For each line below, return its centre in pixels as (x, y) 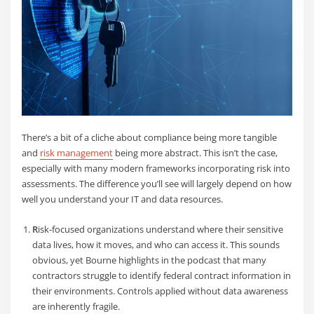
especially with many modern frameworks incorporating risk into (156, 169)
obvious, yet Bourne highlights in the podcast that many (149, 260)
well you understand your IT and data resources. (124, 199)
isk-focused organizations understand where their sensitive (160, 229)
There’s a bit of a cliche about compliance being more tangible (150, 138)
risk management (77, 153)
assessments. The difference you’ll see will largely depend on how (157, 184)
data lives (52, 244)
